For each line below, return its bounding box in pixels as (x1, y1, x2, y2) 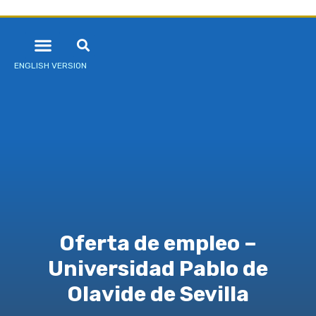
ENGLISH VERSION (14, 60, 87, 71)
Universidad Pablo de (48, 256, 268, 282)
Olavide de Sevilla (67, 281, 249, 308)
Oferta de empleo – (59, 231, 257, 257)
